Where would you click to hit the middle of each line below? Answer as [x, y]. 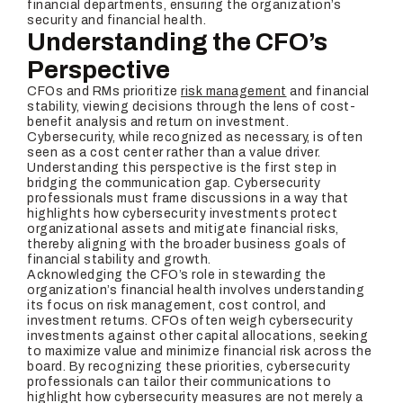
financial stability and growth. [119, 260]
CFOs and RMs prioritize [104, 91]
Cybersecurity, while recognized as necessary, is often [195, 137]
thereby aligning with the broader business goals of [187, 244]
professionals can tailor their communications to [179, 382]
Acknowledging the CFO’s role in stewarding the [176, 275]
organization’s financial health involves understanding [196, 290]
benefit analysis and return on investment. [158, 122]
